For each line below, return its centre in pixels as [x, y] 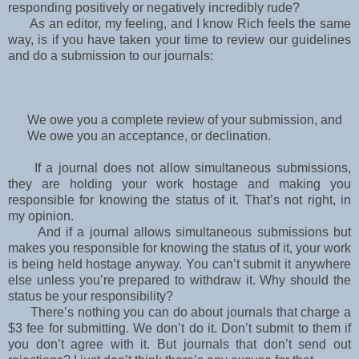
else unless [44, 280]
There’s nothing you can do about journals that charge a [179, 313]
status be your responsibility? [91, 296]
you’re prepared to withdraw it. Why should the [215, 280]
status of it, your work [292, 248]
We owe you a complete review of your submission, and [175, 120]
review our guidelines [289, 40]
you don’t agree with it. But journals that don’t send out [179, 345]
